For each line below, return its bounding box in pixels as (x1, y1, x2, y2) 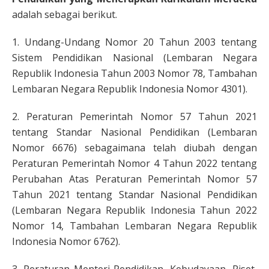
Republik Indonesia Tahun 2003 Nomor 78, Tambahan (12, 67, 257, 80)
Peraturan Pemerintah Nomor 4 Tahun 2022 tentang (12, 157, 257, 170)
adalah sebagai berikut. (12, 8, 117, 21)
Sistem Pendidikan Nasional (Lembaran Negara (12, 51, 257, 64)
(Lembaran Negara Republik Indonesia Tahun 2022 (12, 204, 257, 217)
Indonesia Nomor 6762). (12, 235, 120, 248)
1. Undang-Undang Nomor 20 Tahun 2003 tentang (12, 35, 257, 49)
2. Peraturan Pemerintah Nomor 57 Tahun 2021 (12, 110, 257, 123)
